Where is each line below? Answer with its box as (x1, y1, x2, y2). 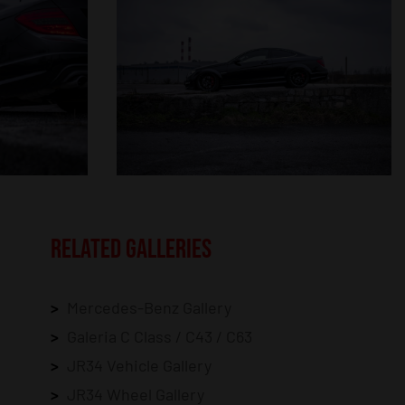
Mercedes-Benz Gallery (66, 297, 231, 317)
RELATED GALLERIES (50, 232, 212, 266)
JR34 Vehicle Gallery (66, 354, 212, 375)
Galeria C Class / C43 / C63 (66, 325, 252, 346)
